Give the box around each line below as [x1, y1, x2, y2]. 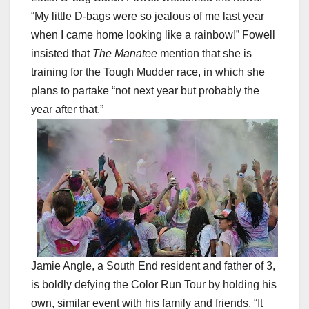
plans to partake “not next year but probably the [31, 85, 259, 97]
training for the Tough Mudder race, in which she [31, 66, 265, 79]
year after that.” [31, 103, 103, 116]
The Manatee [92, 48, 157, 60]
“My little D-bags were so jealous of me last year [31, 10, 264, 23]
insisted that [31, 48, 92, 60]
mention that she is [157, 48, 252, 60]
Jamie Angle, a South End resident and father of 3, [31, 260, 275, 272]
